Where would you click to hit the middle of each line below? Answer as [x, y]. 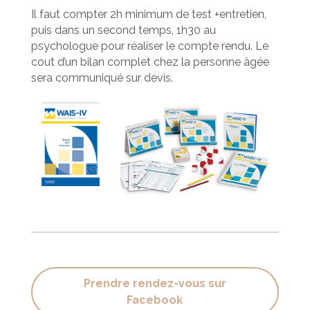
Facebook [155, 300]
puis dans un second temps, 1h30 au [123, 30]
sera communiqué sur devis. [102, 78]
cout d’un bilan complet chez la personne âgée [150, 62]
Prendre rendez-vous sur [155, 283]
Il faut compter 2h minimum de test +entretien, [148, 15]
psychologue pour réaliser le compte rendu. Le [149, 46]
